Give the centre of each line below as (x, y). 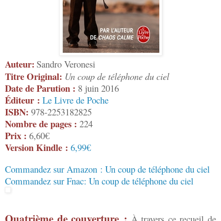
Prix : (16, 136)
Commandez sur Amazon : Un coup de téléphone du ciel (109, 169)
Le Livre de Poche (75, 100)
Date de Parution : (40, 88)
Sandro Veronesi (66, 64)
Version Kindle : (37, 147)
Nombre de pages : (41, 124)
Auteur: (20, 64)
